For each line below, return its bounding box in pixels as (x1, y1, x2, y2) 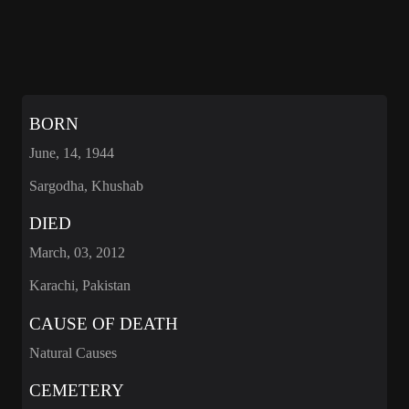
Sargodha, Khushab (29, 177, 143, 194)
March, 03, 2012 (29, 245, 125, 261)
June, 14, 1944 (29, 144, 114, 161)
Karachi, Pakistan (29, 278, 131, 294)
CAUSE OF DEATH (29, 313, 178, 333)
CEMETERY (29, 381, 124, 401)
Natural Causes (29, 344, 117, 361)
